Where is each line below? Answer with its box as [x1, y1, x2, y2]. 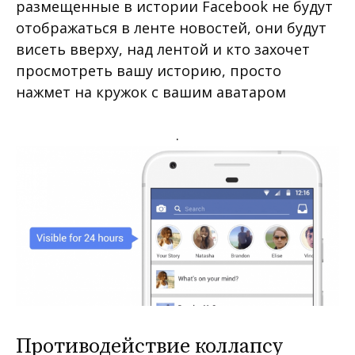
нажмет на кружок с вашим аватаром [16, 82, 286, 101]
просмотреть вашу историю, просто [16, 60, 281, 80]
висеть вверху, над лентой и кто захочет [16, 39, 310, 59]
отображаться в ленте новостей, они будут [16, 17, 326, 37]
